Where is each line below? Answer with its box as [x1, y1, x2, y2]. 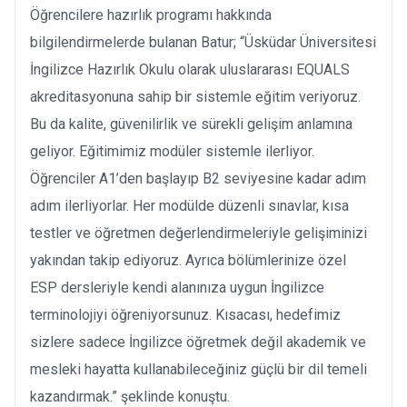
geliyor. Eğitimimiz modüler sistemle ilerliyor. [30, 142, 314, 160]
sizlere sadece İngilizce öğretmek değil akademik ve [30, 333, 366, 351]
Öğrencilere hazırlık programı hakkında [30, 5, 272, 24]
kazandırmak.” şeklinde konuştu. [30, 387, 233, 405]
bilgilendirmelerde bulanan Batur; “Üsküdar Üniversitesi [30, 33, 376, 51]
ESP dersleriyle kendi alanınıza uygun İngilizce [30, 278, 324, 296]
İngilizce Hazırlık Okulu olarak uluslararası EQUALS [30, 60, 350, 78]
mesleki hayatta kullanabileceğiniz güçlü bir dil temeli [30, 360, 367, 378]
